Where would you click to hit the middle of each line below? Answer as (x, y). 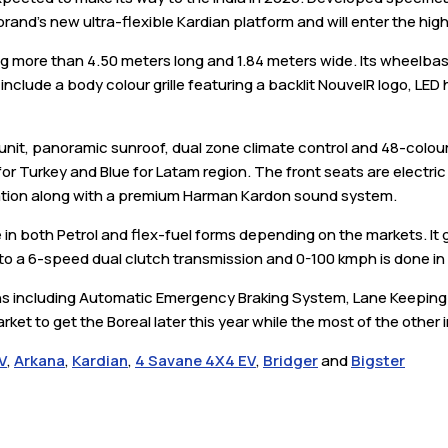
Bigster (378, 360)
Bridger (290, 360)
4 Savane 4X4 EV (195, 360)
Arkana (39, 360)
